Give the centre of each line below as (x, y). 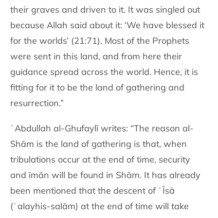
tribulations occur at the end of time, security (100, 160)
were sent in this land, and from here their (96, 56)
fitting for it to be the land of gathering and (98, 88)
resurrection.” (37, 103)
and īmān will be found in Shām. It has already (106, 175)
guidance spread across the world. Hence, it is (104, 72)
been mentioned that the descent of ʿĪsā (93, 191)
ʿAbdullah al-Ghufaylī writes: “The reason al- (102, 128)
